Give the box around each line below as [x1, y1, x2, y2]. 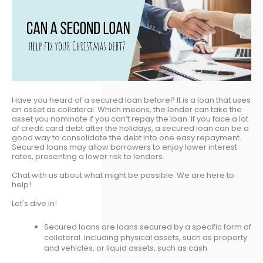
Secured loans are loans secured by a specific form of [44, 221, 251, 232]
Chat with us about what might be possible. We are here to [12, 170, 234, 181]
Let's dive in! [12, 198, 59, 209]
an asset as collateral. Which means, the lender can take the [12, 104, 242, 115]
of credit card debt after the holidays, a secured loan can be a [12, 123, 249, 134]
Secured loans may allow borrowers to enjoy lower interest [12, 141, 237, 153]
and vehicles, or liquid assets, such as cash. [44, 242, 209, 254]
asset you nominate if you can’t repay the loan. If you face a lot [12, 113, 248, 124]
